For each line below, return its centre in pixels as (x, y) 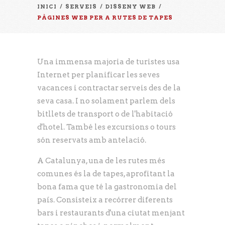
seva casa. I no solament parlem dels (106, 101)
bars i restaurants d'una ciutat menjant (111, 213)
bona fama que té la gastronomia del (107, 187)
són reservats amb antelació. (92, 140)
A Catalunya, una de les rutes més (101, 160)
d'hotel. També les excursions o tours (106, 127)
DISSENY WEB (131, 6)
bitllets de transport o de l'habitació (105, 114)
